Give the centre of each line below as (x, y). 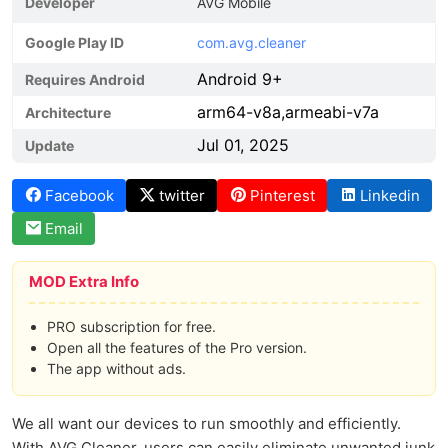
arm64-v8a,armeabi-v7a (288, 112)
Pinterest (282, 195)
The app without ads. (116, 368)
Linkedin (390, 195)
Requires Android (85, 79)
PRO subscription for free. (131, 326)
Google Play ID (74, 42)
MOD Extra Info (84, 281)
